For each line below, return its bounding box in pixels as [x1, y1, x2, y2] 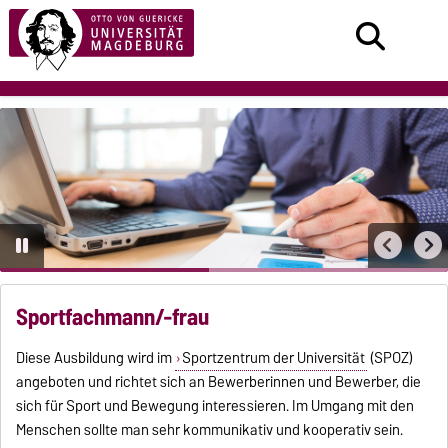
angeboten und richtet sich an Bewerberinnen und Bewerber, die [16, 370, 422, 395]
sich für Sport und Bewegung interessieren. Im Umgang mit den [16, 394, 415, 419]
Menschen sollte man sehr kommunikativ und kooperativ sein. [16, 418, 404, 443]
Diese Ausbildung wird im [16, 346, 176, 371]
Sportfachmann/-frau [16, 298, 210, 337]
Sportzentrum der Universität [181, 346, 365, 371]
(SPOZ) [366, 346, 413, 371]
